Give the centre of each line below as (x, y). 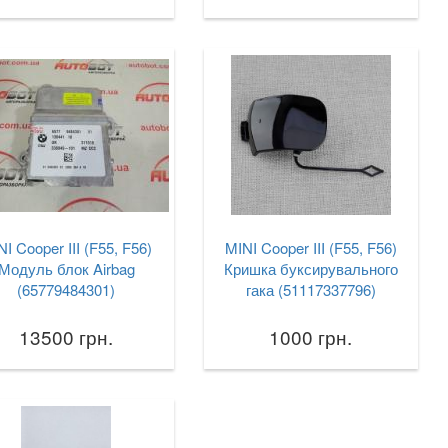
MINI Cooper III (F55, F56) (310, 247)
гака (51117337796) (310, 289)
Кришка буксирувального (310, 268)
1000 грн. (311, 336)
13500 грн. (66, 336)
